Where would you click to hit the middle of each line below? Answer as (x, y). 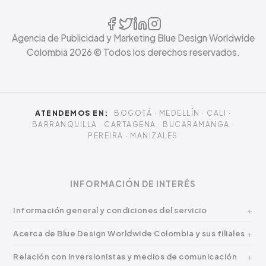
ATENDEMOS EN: (72, 113)
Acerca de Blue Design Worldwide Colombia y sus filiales (129, 233)
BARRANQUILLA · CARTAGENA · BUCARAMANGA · (133, 124)
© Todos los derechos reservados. (166, 52)
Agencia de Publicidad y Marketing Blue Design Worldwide (133, 38)
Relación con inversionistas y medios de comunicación (125, 256)
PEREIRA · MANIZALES (133, 136)
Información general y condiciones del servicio (110, 210)
